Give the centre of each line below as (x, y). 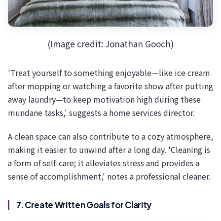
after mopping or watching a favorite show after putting (110, 86)
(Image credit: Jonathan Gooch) (110, 44)
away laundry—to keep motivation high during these (104, 99)
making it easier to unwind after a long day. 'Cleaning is (109, 149)
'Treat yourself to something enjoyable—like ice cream (109, 73)
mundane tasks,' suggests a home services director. (101, 113)
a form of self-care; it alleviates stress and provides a (104, 163)
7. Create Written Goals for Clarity (84, 204)
